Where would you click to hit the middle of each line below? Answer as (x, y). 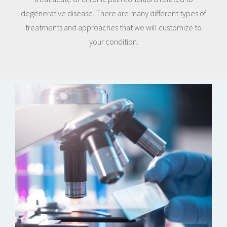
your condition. (113, 42)
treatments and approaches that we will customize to (113, 28)
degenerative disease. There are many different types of (113, 13)
